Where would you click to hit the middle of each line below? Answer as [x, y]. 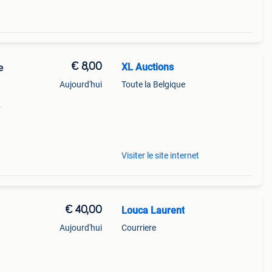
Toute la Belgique [153, 84]
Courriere [138, 228]
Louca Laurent [153, 210]
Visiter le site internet [160, 155]
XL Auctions [147, 67]
